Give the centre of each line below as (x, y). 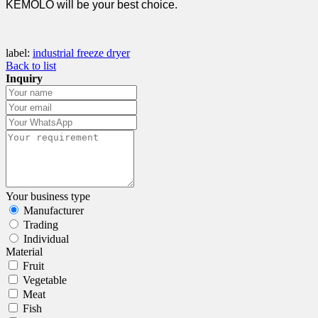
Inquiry (24, 78)
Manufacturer (54, 210)
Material (24, 251)
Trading (41, 224)
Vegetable (45, 280)
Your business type (48, 196)
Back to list (31, 65)
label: (18, 53)
